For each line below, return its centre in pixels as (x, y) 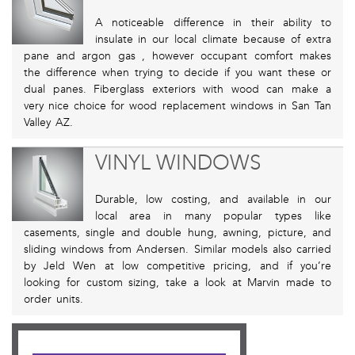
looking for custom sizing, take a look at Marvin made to (177, 283)
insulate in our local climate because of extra (213, 40)
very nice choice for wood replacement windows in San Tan (177, 106)
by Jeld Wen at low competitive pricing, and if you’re (177, 266)
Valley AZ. (48, 123)
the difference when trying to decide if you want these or (177, 73)
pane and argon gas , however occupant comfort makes (177, 56)
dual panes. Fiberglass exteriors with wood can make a (177, 90)
